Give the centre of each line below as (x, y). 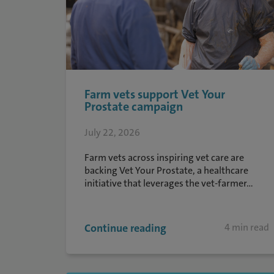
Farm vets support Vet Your (154, 94)
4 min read (247, 227)
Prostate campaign (133, 106)
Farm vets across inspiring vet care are (164, 157)
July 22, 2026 (112, 132)
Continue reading (125, 228)
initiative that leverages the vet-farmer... (168, 183)
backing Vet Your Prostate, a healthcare (166, 170)
